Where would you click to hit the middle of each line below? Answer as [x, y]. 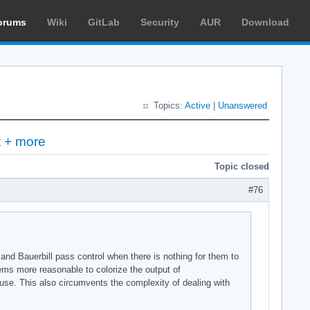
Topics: [169, 106]
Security [160, 22]
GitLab [104, 22]
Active [198, 106]
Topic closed [242, 166]
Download [265, 22]
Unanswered [243, 106]
